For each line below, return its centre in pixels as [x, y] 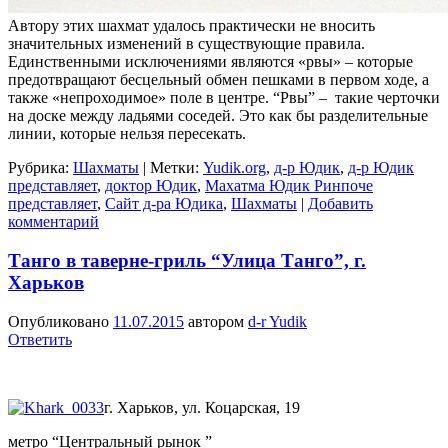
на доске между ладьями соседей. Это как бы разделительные [218, 116]
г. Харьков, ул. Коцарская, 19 [202, 407]
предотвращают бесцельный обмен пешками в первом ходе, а [218, 80]
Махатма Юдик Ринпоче [289, 186]
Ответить [40, 339]
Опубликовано [60, 321]
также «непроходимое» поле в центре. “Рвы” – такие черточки [224, 98]
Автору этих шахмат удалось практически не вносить [191, 26]
